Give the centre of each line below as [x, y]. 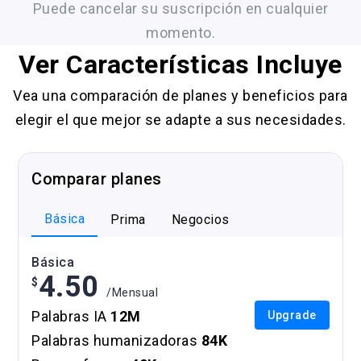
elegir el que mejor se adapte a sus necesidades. [180, 119]
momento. [180, 32]
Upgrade [292, 315]
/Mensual [133, 292]
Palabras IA [71, 316]
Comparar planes [97, 178]
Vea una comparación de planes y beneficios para [180, 95]
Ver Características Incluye [180, 64]
